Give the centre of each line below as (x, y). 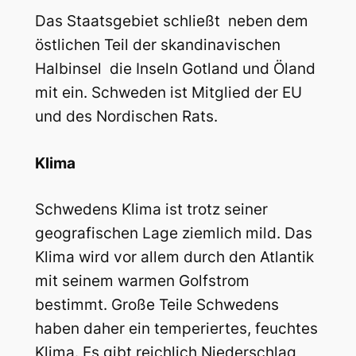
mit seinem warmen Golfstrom (142, 281)
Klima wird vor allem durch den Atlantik (174, 257)
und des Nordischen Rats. (126, 117)
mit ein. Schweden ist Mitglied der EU (168, 93)
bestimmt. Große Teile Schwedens (157, 305)
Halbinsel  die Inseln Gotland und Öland (175, 69)
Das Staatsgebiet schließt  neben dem (171, 21)
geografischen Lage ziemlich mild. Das (173, 234)
